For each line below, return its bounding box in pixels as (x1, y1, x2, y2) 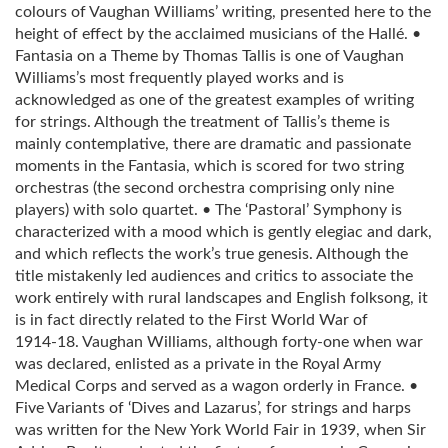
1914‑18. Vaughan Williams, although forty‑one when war (15, 333, 423, 350)
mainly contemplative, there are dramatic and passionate (15, 135, 411, 152)
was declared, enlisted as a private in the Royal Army (15, 355, 381, 372)
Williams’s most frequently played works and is (15, 69, 344, 86)
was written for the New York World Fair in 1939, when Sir (15, 421, 426, 438)
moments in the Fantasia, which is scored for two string (15, 157, 404, 174)
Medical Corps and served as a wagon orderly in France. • (15, 377, 418, 394)
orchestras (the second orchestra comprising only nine (15, 179, 394, 196)
